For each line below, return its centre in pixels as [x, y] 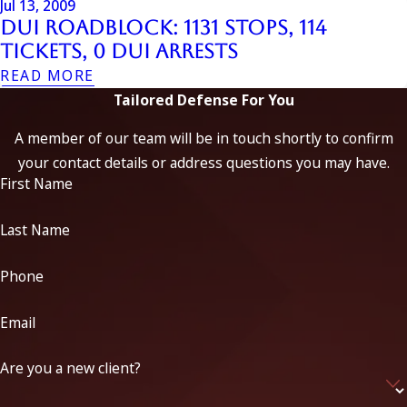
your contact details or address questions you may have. [203, 163]
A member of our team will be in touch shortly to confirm [203, 139]
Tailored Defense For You [203, 99]
